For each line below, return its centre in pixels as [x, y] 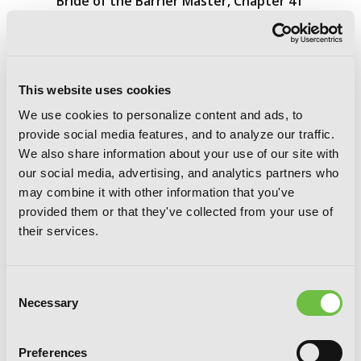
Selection [30, 306]
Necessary [48, 303]
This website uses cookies [95, 89]
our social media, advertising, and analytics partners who [179, 173]
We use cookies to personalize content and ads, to [161, 115]
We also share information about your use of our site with [179, 154]
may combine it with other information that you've [157, 192]
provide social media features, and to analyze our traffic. [176, 134]
